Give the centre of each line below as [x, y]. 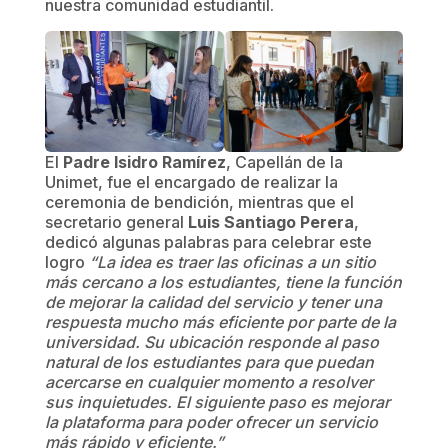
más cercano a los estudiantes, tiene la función [223, 282]
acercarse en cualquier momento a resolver [208, 382]
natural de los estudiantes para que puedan [209, 362]
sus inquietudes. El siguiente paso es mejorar [217, 402]
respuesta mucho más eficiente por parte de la [220, 322]
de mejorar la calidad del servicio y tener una [213, 302]
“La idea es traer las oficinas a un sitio [232, 262]
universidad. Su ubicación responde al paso [211, 342]
